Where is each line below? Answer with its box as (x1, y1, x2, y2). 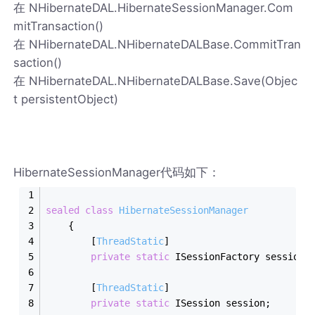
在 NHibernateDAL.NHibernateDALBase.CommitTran (13, 37, 302, 51)
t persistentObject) (13, 91, 119, 106)
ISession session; (169, 297, 271, 309)
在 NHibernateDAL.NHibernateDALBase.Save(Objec (13, 73, 298, 88)
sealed (46, 204, 80, 216)
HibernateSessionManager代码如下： (13, 165, 221, 179)
